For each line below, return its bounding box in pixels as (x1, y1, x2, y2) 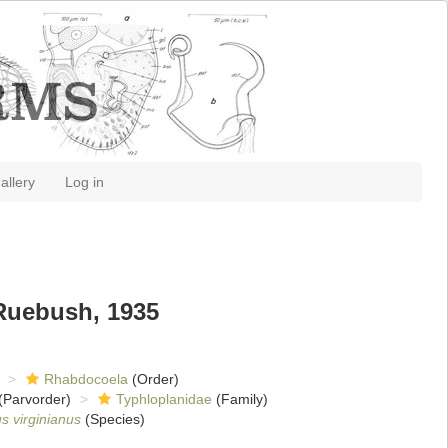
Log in (65, 174, 104, 190)
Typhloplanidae (115, 391, 212, 407)
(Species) (80, 411, 145, 427)
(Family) (211, 391, 268, 407)
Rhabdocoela (43, 371, 128, 387)
